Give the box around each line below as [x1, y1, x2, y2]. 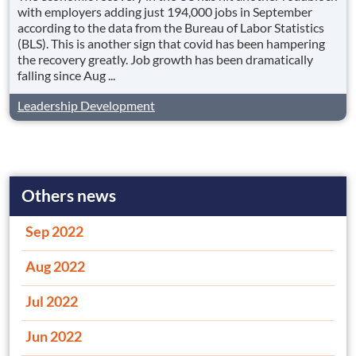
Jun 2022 [25, 327, 82, 346]
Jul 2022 [25, 292, 78, 311]
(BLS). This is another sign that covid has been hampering [17, 36, 325, 52]
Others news [21, 185, 116, 206]
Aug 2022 [25, 257, 85, 276]
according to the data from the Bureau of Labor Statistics [17, 20, 324, 36]
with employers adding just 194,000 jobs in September [17, 4, 312, 20]
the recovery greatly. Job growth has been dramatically [17, 52, 313, 68]
